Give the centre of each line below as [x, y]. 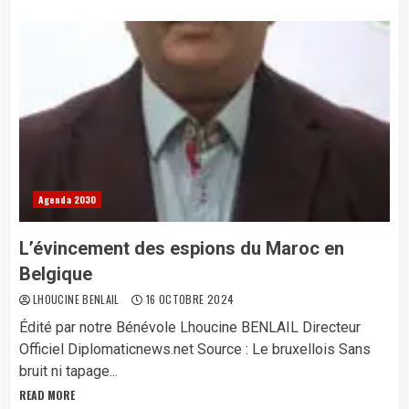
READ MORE [47, 395]
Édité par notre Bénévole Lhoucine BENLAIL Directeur [190, 327]
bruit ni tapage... [68, 371]
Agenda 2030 [68, 199]
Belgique [56, 274]
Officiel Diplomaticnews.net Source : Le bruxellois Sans [195, 349]
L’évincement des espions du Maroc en [182, 248]
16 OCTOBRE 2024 [189, 299]
